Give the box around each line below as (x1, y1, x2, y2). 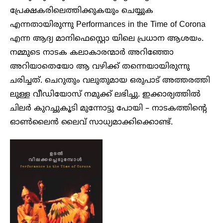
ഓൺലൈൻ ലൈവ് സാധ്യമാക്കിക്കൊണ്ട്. (10, 117, 173, 127)
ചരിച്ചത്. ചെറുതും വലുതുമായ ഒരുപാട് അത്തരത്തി (10, 75, 210, 86)
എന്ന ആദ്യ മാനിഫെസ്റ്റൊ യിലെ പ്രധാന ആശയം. (10, 33, 204, 44)
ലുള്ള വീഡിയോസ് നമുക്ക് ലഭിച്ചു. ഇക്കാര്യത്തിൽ (10, 89, 201, 100)
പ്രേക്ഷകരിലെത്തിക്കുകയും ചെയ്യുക (10, 5, 153, 16)
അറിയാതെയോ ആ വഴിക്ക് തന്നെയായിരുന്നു (10, 61, 190, 72)
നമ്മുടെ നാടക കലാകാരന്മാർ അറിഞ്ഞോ (10, 47, 174, 58)
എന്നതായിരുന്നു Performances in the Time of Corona (10, 19, 206, 30)
